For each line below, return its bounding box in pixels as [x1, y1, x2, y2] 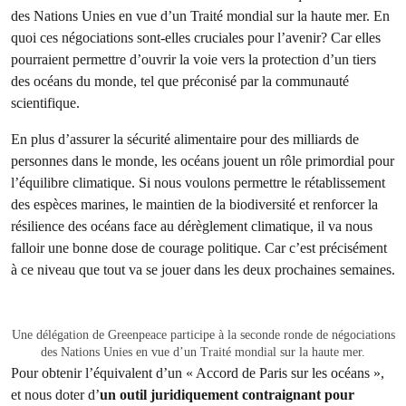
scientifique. [11, 94, 80, 111]
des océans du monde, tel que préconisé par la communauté [11, 72, 349, 90]
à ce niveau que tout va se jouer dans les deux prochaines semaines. [11, 261, 395, 278]
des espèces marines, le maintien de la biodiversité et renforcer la [11, 196, 378, 213]
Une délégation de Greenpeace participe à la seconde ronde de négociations [11, 328, 395, 342]
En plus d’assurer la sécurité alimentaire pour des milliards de [11, 130, 359, 148]
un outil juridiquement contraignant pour [100, 386, 354, 403]
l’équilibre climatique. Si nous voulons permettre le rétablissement [11, 174, 385, 191]
